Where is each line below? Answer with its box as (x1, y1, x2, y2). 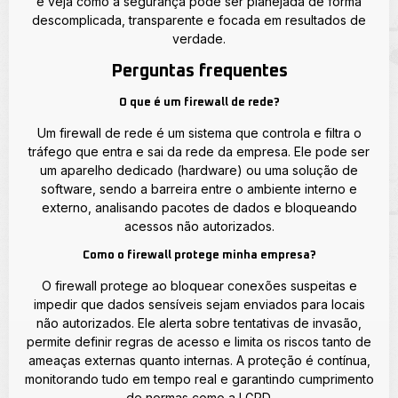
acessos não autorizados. (123, 219, 275, 235)
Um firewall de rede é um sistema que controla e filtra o (36, 125, 362, 141)
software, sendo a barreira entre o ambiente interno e (41, 181, 357, 197)
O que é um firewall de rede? (118, 97, 280, 109)
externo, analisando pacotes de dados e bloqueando (41, 200, 357, 216)
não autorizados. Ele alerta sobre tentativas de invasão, (36, 314, 362, 330)
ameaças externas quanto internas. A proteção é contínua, (28, 352, 370, 368)
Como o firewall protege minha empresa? (82, 249, 316, 261)
